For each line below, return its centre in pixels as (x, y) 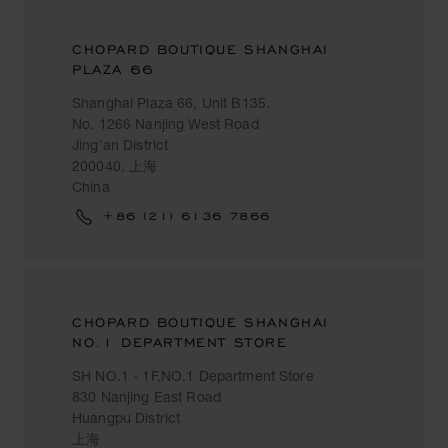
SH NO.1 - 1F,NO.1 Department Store (193, 375)
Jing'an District (120, 144)
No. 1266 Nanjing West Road (165, 123)
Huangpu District (126, 417)
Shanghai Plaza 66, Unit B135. (171, 102)
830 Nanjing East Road (146, 396)
